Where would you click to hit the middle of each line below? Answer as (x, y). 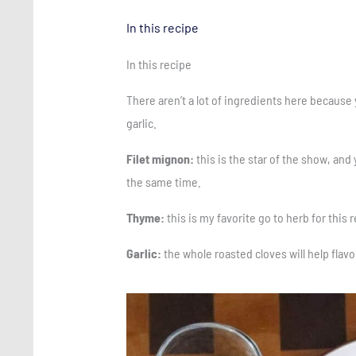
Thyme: (145, 218)
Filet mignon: (160, 159)
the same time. (163, 182)
